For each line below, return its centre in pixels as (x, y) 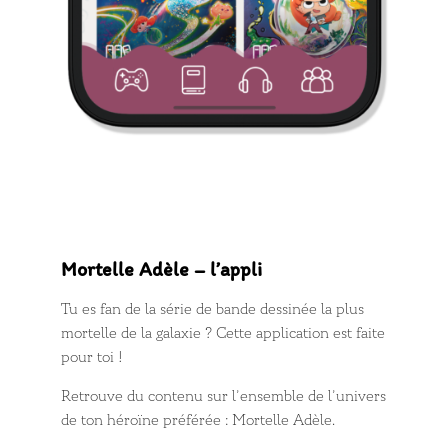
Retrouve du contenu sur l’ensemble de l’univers (224, 397)
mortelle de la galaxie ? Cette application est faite (223, 334)
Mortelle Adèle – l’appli (162, 269)
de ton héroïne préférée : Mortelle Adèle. (198, 421)
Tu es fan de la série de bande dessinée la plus (213, 310)
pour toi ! (92, 358)
